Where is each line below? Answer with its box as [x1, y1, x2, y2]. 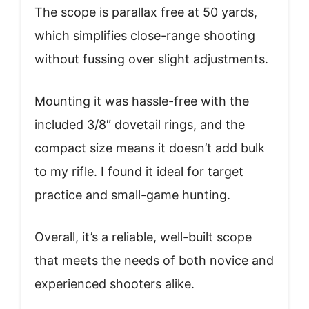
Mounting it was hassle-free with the [34, 94, 249, 109]
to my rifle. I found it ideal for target [34, 164, 243, 179]
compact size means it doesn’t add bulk [34, 141, 265, 156]
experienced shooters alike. [34, 277, 195, 292]
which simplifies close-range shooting [34, 28, 255, 43]
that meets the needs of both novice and [34, 253, 274, 268]
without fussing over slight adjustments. [34, 52, 268, 67]
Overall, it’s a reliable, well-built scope [34, 230, 252, 245]
